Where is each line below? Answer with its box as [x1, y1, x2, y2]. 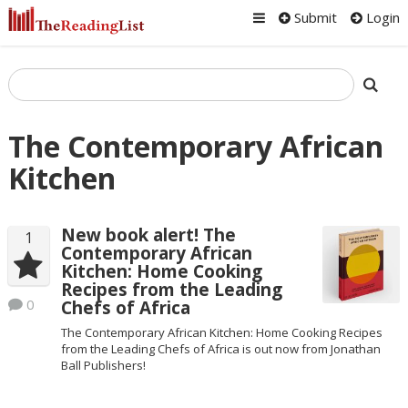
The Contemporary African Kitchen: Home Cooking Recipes [60, 323, 382, 341]
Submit [291, 8, 338, 26]
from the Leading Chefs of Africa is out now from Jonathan [60, 340, 381, 357]
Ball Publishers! [60, 356, 146, 373]
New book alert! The [60, 223, 236, 248]
